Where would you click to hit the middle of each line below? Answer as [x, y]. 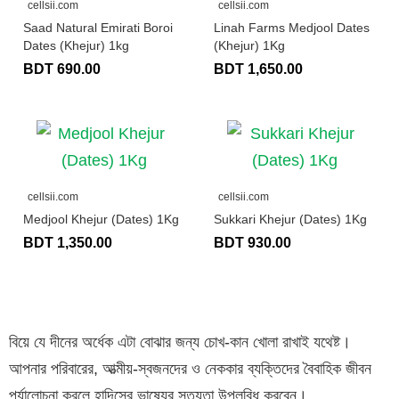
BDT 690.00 [62, 69]
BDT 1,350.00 [68, 242]
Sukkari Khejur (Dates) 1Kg [290, 219]
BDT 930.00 [252, 242]
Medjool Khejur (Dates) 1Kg [101, 219]
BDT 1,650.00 [258, 69]
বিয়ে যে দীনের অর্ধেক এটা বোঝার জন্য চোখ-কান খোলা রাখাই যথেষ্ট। [180, 342]
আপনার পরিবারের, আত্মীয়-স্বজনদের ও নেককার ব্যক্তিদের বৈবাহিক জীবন [190, 368]
